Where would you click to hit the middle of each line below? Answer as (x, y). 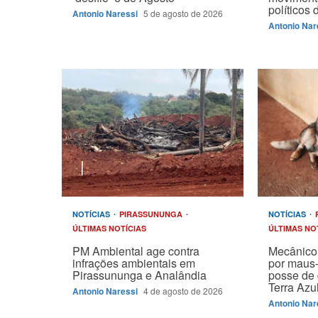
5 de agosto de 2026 (183, 13)
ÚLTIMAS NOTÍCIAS (109, 228)
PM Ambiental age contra (136, 251)
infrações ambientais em (134, 263)
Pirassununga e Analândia (139, 275)
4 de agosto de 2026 (183, 291)
